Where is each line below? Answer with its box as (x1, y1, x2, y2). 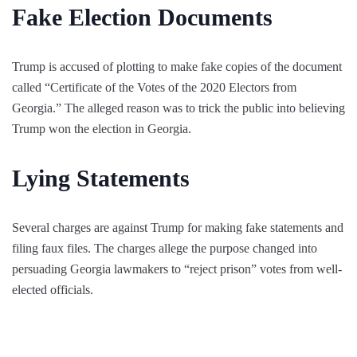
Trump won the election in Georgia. (12, 122, 194, 136)
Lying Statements (12, 165, 190, 192)
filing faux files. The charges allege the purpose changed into (12, 241, 317, 256)
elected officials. (12, 283, 93, 297)
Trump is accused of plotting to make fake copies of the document (12, 60, 342, 74)
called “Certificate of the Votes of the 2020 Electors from (12, 80, 296, 95)
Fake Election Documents (12, 4, 273, 31)
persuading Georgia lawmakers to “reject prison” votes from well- (12, 262, 342, 277)
